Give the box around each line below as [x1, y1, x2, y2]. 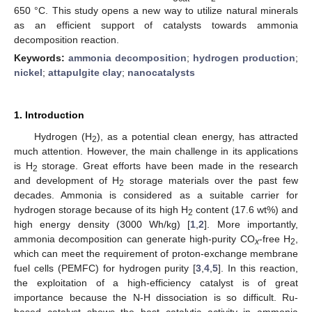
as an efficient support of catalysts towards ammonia [14, 19, 298, 31]
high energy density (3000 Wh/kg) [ [14, 218, 191, 230]
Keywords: [14, 52, 68, 63]
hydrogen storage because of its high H [14, 203, 188, 215]
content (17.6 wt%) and [192, 203, 299, 215]
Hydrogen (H [33, 130, 92, 142]
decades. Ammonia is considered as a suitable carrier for [14, 189, 298, 201]
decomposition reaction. [14, 33, 119, 45]
